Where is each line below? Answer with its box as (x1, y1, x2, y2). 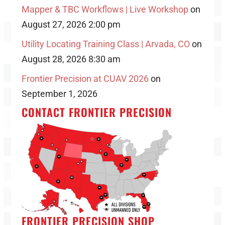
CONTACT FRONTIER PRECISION (21, 104, 172, 120)
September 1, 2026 (21, 88, 97, 99)
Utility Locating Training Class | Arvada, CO (21, 39, 190, 49)
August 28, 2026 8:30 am (21, 54, 121, 64)
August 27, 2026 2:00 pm (21, 19, 121, 30)
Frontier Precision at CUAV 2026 (21, 73, 149, 84)
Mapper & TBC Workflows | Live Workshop (21, 4, 188, 15)
